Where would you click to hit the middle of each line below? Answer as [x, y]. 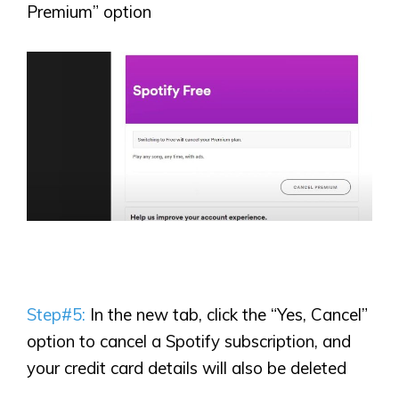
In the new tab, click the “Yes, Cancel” [229, 315]
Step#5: [58, 315]
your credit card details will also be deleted [187, 368]
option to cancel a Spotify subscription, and [189, 342]
